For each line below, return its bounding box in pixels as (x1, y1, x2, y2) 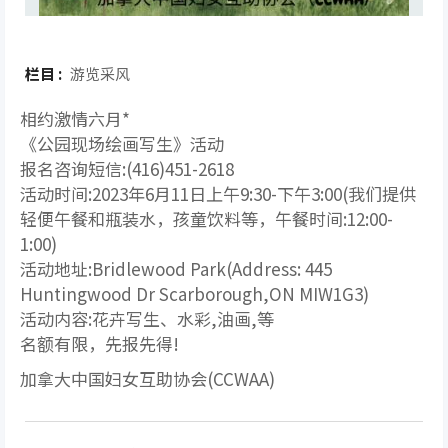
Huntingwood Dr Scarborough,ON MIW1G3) (20, 281, 369, 306)
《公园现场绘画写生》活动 (20, 131, 224, 156)
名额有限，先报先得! (20, 331, 179, 356)
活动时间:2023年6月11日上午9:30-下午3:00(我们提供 (20, 181, 416, 206)
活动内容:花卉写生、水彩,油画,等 (20, 306, 274, 331)
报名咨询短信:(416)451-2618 (20, 156, 234, 181)
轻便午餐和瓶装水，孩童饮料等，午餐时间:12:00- (20, 206, 393, 231)
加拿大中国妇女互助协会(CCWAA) (20, 366, 275, 391)
